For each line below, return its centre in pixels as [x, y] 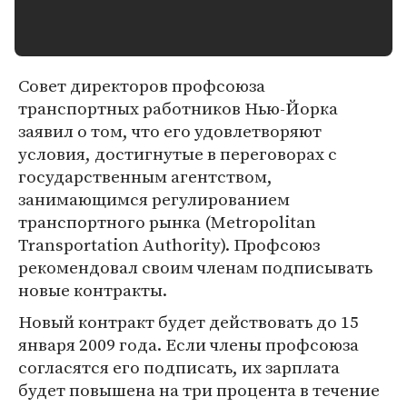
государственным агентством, [145, 176]
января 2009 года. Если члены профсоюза [189, 344]
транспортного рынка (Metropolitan [167, 222]
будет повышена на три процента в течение [199, 390]
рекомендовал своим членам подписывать [195, 267]
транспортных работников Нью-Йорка [178, 108]
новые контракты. [93, 290]
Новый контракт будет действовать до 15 [189, 322]
